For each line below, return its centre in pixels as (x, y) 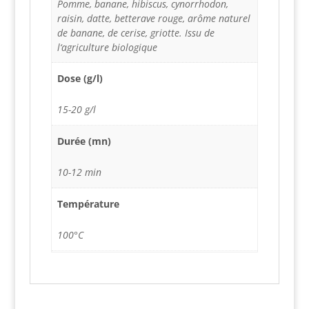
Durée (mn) (84, 141)
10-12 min (79, 172)
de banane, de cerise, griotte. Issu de (136, 32)
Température (88, 204)
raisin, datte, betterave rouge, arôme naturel (153, 18)
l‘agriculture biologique (107, 47)
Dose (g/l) (80, 79)
